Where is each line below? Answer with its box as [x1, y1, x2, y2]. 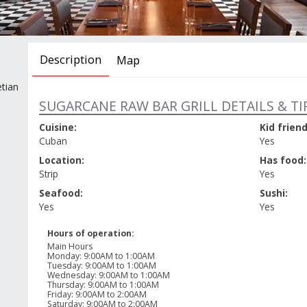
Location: [38, 153, 84, 167]
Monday [47, 249, 79, 262]
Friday [47, 288, 71, 300]
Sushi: [259, 186, 288, 200]
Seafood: [38, 186, 83, 200]
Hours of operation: [47, 228, 134, 240]
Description [39, 51, 101, 67]
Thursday [47, 278, 84, 291]
